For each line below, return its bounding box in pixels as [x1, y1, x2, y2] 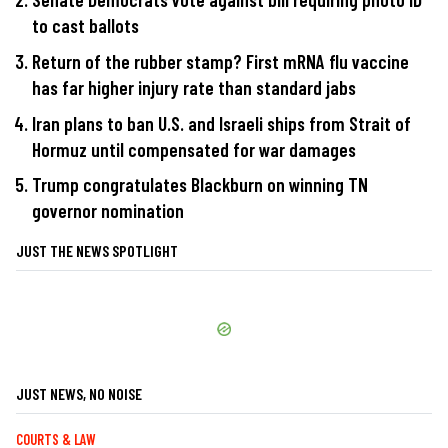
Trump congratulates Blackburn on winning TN [32, 173, 368, 197]
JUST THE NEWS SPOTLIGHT [16, 241, 178, 261]
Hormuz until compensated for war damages [32, 137, 356, 161]
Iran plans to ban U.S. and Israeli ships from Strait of [32, 111, 411, 135]
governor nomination [32, 199, 184, 223]
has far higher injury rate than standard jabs [32, 76, 356, 100]
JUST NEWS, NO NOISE [16, 384, 142, 404]
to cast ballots [32, 14, 139, 38]
